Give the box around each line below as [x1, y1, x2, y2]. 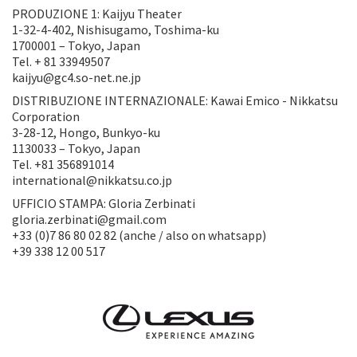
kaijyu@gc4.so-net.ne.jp [12, 69, 141, 85]
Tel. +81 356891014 [12, 155, 114, 172]
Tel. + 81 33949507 [12, 53, 110, 69]
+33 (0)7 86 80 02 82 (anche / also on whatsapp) [12, 226, 266, 243]
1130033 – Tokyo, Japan [12, 139, 140, 156]
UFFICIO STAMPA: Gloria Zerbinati [12, 194, 195, 211]
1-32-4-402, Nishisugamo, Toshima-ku [12, 21, 219, 37]
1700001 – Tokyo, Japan [12, 37, 140, 53]
